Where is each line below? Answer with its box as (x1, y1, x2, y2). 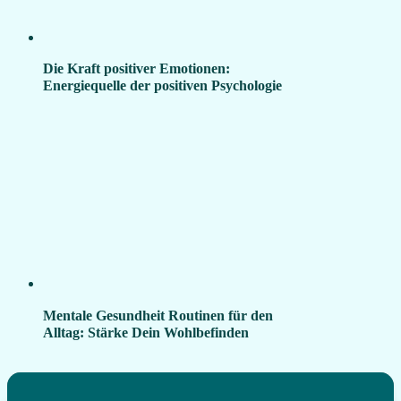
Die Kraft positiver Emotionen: (43, 61, 230, 78)
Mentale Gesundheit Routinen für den (43, 307, 273, 324)
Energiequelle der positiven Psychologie (43, 78, 282, 95)
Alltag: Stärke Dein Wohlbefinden (43, 324, 249, 341)
